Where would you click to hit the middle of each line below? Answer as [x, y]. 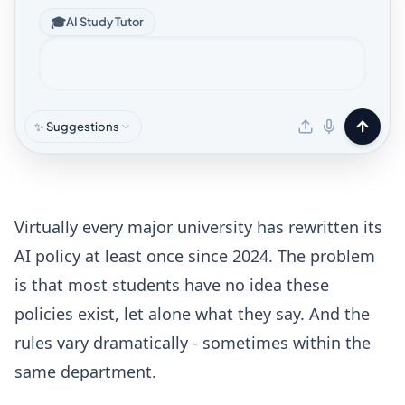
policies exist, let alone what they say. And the [192, 314]
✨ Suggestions [77, 126]
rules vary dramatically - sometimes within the [193, 343]
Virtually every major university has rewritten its [198, 227]
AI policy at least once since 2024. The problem [195, 256]
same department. [85, 372]
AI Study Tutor [105, 22]
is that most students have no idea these [172, 285]
